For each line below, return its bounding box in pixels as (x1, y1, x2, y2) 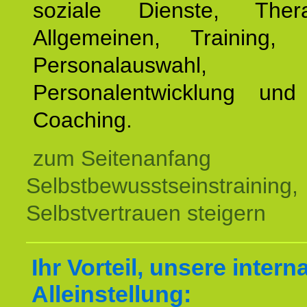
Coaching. (33, 108, 132, 132)
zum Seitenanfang (33, 146, 211, 171)
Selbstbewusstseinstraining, (26, 173, 298, 198)
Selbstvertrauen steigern (26, 201, 266, 225)
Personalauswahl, (33, 53, 207, 77)
